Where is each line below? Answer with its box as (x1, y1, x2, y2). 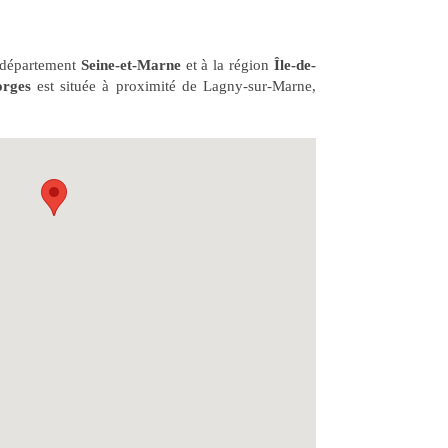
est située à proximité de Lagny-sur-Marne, (30, 78, 316, 94)
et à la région (180, 57, 274, 73)
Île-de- (274, 57, 316, 73)
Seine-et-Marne (80, 57, 181, 73)
